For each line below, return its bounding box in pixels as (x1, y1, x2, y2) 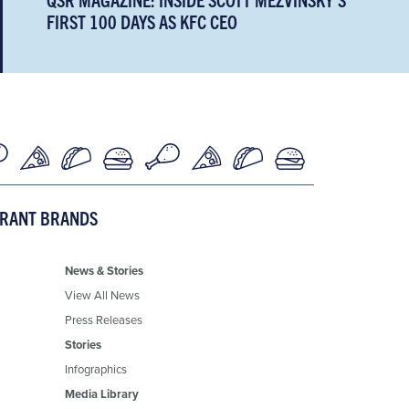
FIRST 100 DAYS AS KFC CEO (47, 9, 238, 33)
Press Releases (64, 310, 142, 328)
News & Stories (64, 261, 143, 279)
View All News (64, 286, 140, 303)
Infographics (64, 360, 127, 377)
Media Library (64, 384, 139, 403)
